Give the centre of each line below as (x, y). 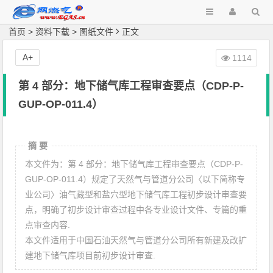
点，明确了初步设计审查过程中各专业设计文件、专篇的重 (136, 210)
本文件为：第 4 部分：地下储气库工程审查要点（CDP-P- (134, 164)
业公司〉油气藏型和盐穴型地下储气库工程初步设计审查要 (136, 194)
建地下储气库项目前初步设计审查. (90, 255)
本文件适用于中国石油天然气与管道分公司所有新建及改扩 (136, 240)
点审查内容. (48, 225)
